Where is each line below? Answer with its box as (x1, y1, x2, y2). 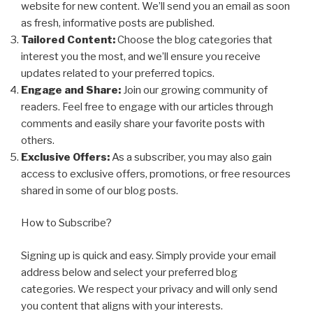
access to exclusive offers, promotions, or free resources (21, 167, 291, 180)
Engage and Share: (21, 83, 121, 96)
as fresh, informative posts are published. (21, 16, 214, 29)
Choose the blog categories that (115, 33, 272, 46)
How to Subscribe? (21, 217, 112, 230)
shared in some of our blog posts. (21, 184, 178, 197)
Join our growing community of (121, 83, 268, 96)
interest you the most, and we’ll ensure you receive (21, 50, 261, 63)
